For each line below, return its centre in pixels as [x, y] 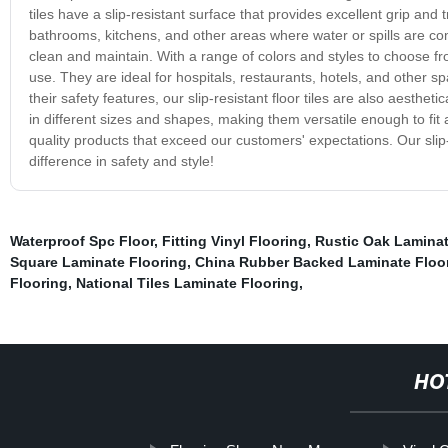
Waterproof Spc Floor [81, 240]
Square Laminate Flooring [98, 261]
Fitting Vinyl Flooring [234, 240]
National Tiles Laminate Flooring [187, 282]
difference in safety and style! [121, 160]
